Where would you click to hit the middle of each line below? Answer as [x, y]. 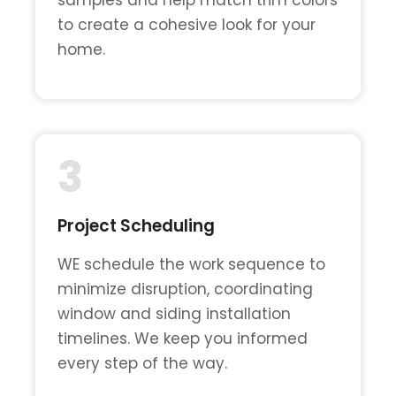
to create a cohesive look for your [187, 24]
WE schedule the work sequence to [191, 264]
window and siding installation [174, 313]
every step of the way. [142, 363]
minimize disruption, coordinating [185, 289]
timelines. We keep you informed [183, 338]
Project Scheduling [136, 225]
